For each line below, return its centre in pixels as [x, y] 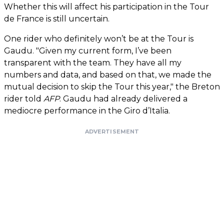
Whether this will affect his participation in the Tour [106, 6]
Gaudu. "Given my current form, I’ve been [88, 50]
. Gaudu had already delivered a [123, 98]
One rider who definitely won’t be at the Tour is [99, 38]
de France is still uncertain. [57, 18]
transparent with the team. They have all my [93, 62]
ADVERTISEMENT [112, 131]
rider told [24, 98]
